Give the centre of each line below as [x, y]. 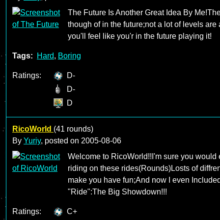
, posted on [61, 141]
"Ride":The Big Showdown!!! [117, 192]
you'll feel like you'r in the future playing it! [140, 36]
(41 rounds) [73, 129]
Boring [69, 56]
